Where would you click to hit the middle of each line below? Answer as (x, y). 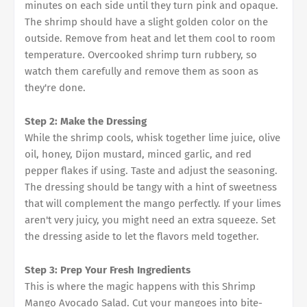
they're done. (55, 87)
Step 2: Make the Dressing (86, 121)
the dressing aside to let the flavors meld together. (142, 236)
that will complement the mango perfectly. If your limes (153, 203)
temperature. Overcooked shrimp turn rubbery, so (141, 54)
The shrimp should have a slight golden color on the (146, 22)
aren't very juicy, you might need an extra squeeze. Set (150, 220)
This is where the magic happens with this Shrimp (140, 286)
